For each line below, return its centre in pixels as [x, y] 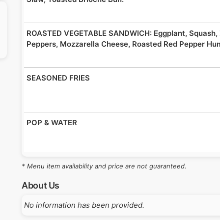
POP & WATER [53, 122]
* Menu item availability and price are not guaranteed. [104, 166]
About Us [41, 185]
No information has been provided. [84, 205]
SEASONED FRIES [58, 78]
